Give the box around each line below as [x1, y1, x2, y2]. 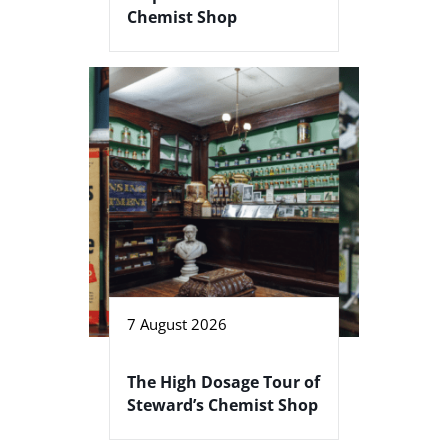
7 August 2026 [127, 314, 227, 335]
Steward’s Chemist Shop [127, 394, 318, 417]
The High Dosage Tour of [127, 371, 320, 394]
